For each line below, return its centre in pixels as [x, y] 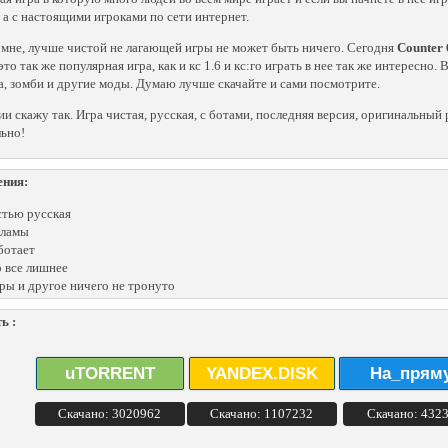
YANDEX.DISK [261, 373]
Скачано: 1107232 [261, 413]
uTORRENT [109, 373]
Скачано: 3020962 [109, 413]
